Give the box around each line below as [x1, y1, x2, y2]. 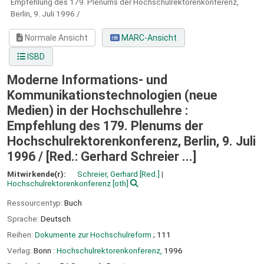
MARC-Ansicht [119, 33, 177, 43]
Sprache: [7, 213, 41, 223]
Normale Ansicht [23, 33, 88, 43]
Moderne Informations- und [7, 72, 167, 88]
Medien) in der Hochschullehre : [7, 103, 188, 118]
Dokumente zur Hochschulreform [35, 229, 151, 239]
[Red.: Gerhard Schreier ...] [46, 149, 196, 164]
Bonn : [34, 245, 55, 255]
